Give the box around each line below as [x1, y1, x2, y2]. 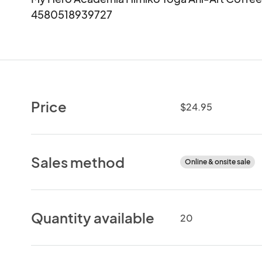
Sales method [31, 153, 125, 171]
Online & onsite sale [184, 157, 250, 166]
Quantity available [31, 208, 155, 226]
